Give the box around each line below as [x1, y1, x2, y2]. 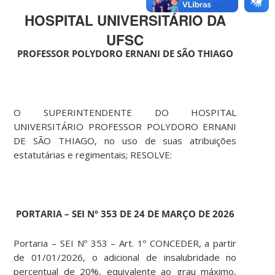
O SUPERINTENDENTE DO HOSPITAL [14, 106, 237, 119]
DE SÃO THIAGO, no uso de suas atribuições [14, 134, 237, 147]
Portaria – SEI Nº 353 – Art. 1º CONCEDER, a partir [14, 237, 237, 250]
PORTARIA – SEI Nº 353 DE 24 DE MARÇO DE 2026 [15, 207, 234, 220]
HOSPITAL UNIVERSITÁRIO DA [24, 10, 226, 31]
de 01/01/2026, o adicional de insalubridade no [14, 251, 237, 264]
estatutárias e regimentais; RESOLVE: [14, 149, 172, 161]
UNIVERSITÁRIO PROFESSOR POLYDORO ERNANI [14, 120, 237, 133]
